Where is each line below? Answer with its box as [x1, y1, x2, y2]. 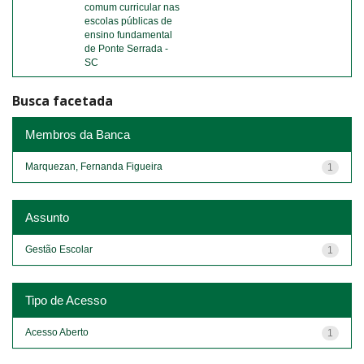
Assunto [25, 210, 69, 224]
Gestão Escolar [25, 243, 93, 255]
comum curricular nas [84, 2, 180, 13]
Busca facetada [12, 92, 113, 110]
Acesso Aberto [25, 326, 89, 338]
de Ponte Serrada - [84, 43, 168, 54]
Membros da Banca [25, 127, 130, 141]
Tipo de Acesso [25, 292, 106, 307]
